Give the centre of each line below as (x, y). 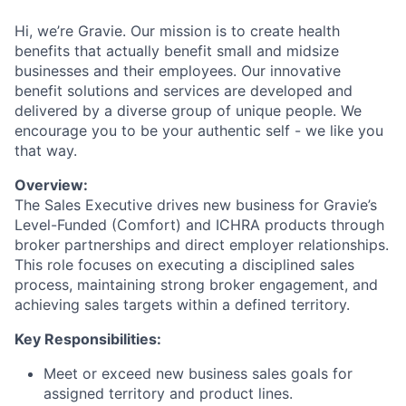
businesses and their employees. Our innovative (178, 70)
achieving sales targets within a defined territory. (182, 304)
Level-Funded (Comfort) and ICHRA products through (199, 224)
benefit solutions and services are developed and (184, 90)
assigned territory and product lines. (168, 393)
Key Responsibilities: (88, 338)
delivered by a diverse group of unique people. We (188, 110)
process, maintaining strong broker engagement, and (196, 284)
